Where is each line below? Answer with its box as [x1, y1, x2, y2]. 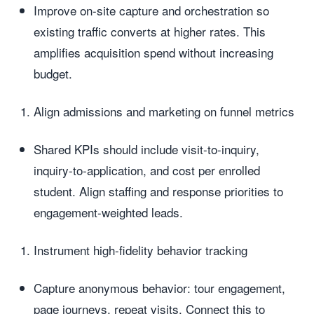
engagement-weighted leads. [34, 203, 183, 221]
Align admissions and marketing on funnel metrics [34, 102, 294, 120]
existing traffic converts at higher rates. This [34, 22, 266, 40]
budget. [34, 64, 72, 82]
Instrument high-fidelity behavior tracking [34, 241, 247, 259]
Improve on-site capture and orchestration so [34, 1, 269, 19]
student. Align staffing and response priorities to [34, 182, 283, 200]
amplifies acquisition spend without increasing [34, 43, 273, 61]
